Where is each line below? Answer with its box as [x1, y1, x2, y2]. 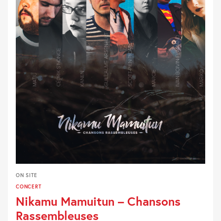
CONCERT [16, 183, 41, 190]
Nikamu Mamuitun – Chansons [16, 193, 181, 209]
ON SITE [16, 172, 37, 179]
